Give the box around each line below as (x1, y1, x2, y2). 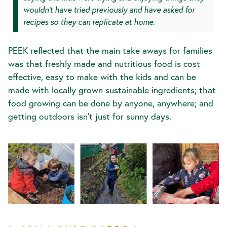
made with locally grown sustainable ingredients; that (8, 84, 216, 96)
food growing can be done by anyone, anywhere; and (8, 97, 213, 109)
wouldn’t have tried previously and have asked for (23, 4, 195, 15)
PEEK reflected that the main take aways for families (8, 44, 212, 56)
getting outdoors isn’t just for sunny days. (8, 110, 171, 122)
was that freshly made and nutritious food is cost (8, 57, 200, 69)
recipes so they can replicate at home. (23, 16, 155, 27)
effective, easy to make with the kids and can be (8, 70, 196, 83)
